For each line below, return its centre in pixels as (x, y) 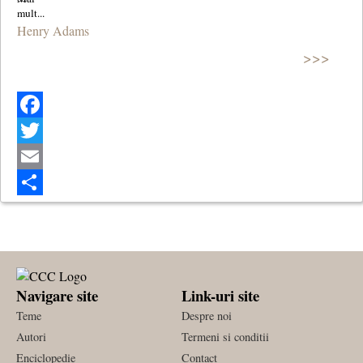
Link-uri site (220, 295)
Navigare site (57, 295)
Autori (31, 336)
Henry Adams (53, 31)
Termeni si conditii (225, 336)
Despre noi (207, 315)
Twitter (35, 156)
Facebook (42, 130)
